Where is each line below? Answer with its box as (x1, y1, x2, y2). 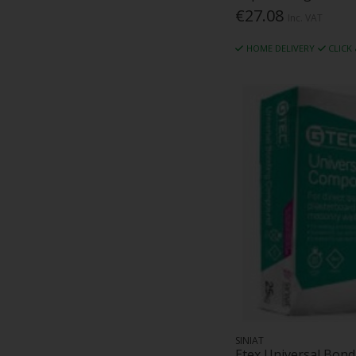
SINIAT (235, 334, 265, 348)
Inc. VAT (288, 10, 323, 25)
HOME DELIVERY (246, 41, 315, 54)
